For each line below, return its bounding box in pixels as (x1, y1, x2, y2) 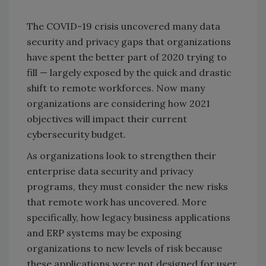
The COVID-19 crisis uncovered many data (27, 20, 220, 33)
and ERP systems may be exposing (27, 227, 182, 239)
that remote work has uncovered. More (27, 196, 207, 208)
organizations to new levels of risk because (27, 242, 222, 255)
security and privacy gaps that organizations (27, 36, 231, 48)
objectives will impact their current (27, 113, 187, 125)
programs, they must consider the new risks (27, 180, 228, 193)
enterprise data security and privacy (27, 165, 193, 178)
